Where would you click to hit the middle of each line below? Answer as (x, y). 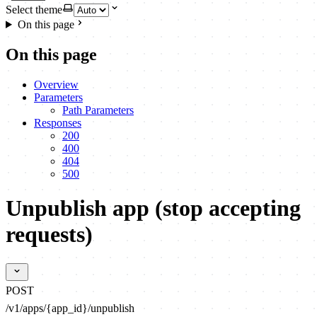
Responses (58, 122)
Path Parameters (98, 110)
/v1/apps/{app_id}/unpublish (70, 308)
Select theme (34, 10)
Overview (56, 84)
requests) (49, 235)
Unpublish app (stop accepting (153, 208)
